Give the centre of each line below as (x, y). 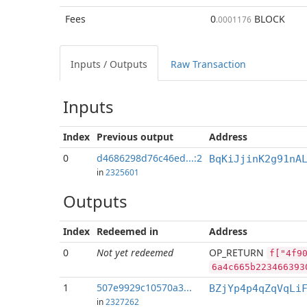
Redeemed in (127, 231)
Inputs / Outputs (109, 64)
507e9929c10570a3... (144, 287)
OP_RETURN (238, 253)
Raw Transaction (208, 64)
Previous (117, 137)
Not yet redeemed (135, 253)
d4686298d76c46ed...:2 (149, 158)
